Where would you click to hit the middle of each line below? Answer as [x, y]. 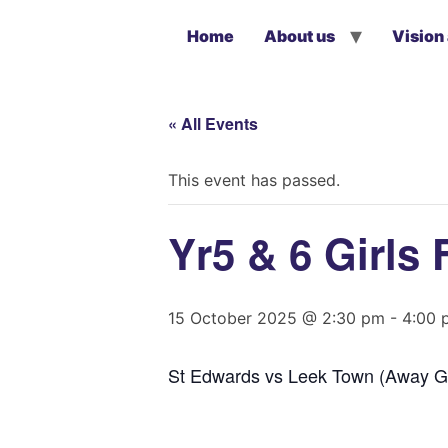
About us [299, 36]
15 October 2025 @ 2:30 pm [276, 318]
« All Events [213, 123]
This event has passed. [254, 180]
